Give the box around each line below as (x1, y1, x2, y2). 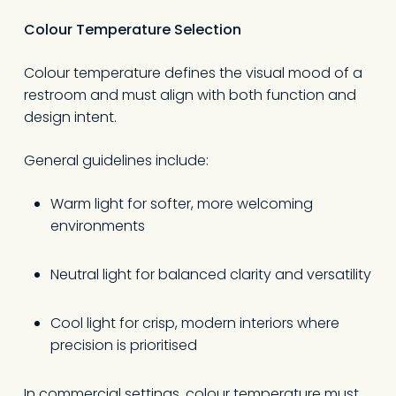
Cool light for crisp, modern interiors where (49, 313, 339, 333)
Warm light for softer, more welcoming (49, 194, 313, 214)
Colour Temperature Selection (23, 19, 241, 40)
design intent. (23, 107, 117, 127)
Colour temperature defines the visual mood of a (23, 63, 362, 83)
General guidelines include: (23, 150, 209, 171)
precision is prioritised (49, 335, 197, 355)
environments (49, 216, 145, 236)
